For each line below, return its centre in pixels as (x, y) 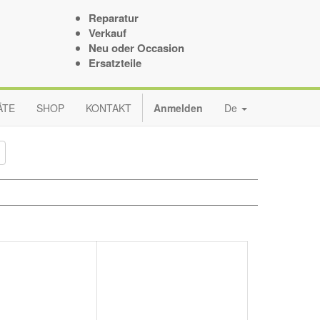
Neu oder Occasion (136, 48)
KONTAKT (109, 108)
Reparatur (113, 18)
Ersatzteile (115, 63)
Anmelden (178, 108)
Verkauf (107, 33)
